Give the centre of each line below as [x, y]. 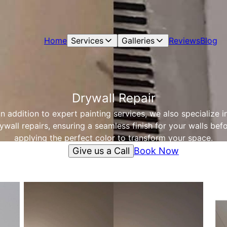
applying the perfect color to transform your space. [113, 138]
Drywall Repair [113, 98]
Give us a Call [101, 150]
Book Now [156, 151]
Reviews [184, 41]
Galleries [138, 41]
